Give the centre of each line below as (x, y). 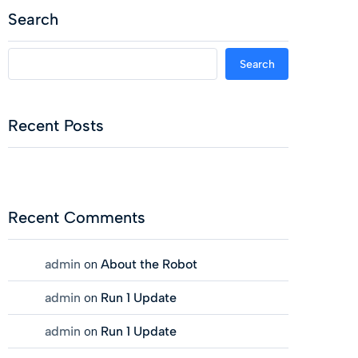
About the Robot (149, 265)
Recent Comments (77, 218)
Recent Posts (56, 126)
